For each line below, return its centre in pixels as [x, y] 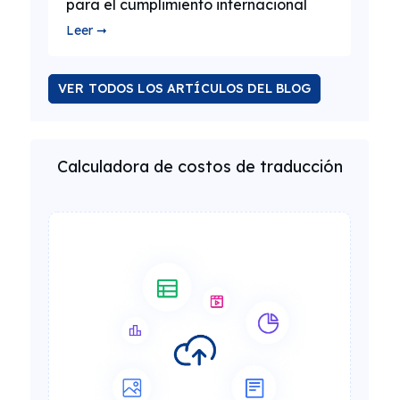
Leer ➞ [87, 30]
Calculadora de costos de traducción [200, 167]
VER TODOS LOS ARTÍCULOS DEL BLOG [185, 88]
